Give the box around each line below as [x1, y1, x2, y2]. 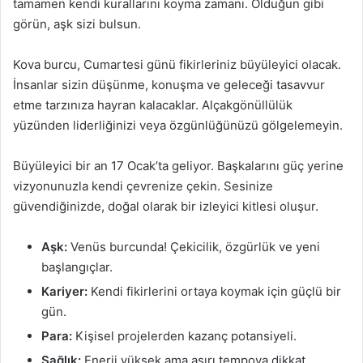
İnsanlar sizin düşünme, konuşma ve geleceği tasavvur [13, 76, 325, 92]
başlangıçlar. [41, 258, 113, 275]
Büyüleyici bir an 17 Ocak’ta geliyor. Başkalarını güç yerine [13, 157, 344, 173]
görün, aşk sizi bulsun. [13, 15, 141, 32]
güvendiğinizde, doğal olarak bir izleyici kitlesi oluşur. [13, 198, 318, 214]
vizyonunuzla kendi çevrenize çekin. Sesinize [13, 177, 273, 194]
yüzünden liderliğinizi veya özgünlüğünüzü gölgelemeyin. [13, 117, 343, 133]
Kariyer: [41, 283, 88, 299]
